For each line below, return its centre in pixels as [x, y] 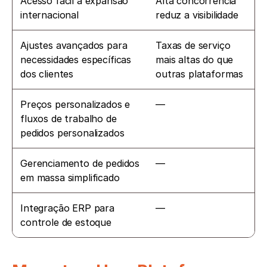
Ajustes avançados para [74, 45]
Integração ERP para [67, 208]
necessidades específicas [76, 59]
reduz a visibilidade [197, 15]
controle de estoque [66, 222]
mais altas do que [195, 59]
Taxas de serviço [193, 45]
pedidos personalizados [72, 133]
